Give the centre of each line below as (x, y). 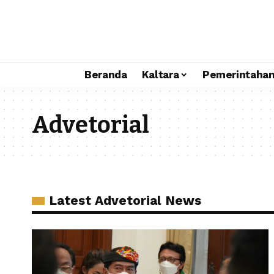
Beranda (106, 74)
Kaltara (160, 74)
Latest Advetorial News (125, 200)
